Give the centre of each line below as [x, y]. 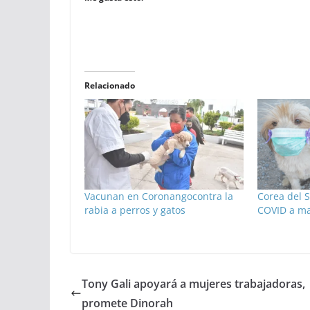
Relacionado [110, 85]
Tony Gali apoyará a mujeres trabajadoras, [193, 284]
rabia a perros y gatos [135, 210]
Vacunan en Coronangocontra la [159, 197]
